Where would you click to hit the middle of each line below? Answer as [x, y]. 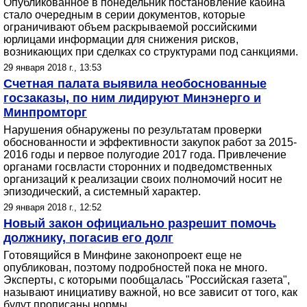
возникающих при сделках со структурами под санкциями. [151, 52]
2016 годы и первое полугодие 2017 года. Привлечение [145, 155]
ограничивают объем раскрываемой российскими [130, 27]
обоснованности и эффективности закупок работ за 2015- [150, 142]
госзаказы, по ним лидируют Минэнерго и [132, 98]
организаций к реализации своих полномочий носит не [143, 179]
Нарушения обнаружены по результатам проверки [133, 130]
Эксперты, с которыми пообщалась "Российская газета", [147, 280]
